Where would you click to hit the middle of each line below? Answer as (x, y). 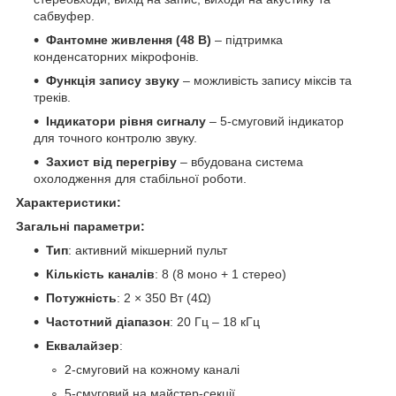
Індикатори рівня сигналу (126, 121)
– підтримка (247, 39)
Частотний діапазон (108, 321)
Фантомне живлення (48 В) (129, 39)
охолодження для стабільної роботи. (140, 178)
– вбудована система (240, 161)
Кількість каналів (100, 274)
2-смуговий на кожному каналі (152, 369)
